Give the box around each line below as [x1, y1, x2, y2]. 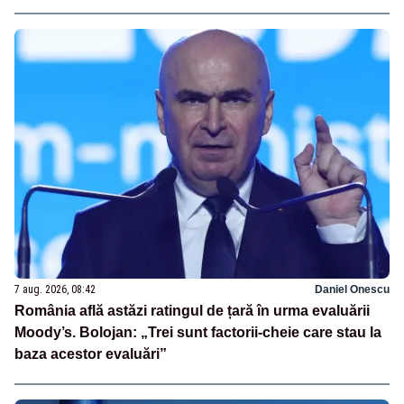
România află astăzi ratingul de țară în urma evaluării [14, 302, 370, 318]
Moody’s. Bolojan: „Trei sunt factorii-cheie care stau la [14, 324, 381, 340]
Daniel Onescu [315, 282, 390, 296]
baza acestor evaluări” [14, 345, 167, 362]
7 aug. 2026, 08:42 [14, 282, 96, 296]
